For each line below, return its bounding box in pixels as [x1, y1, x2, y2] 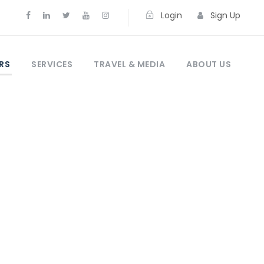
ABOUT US [186, 58, 231, 70]
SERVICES [31, 58, 72, 70]
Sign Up [210, 9, 240, 21]
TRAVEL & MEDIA [94, 58, 165, 70]
